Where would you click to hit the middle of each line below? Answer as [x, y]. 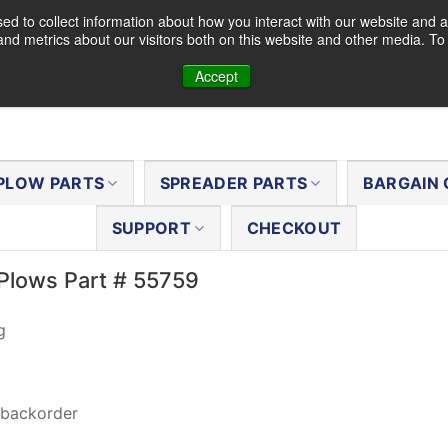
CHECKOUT [294, 228]
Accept [216, 76]
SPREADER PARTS [233, 183]
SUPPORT [151, 228]
